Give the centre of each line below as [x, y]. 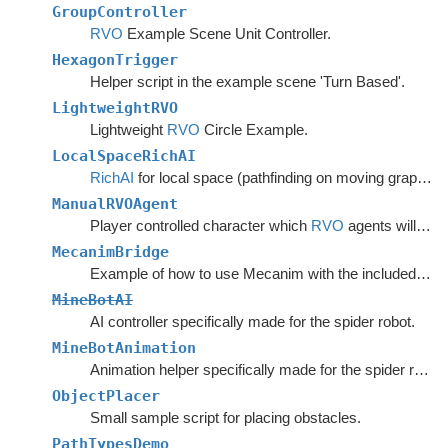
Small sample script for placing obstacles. [225, 417]
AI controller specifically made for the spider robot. [252, 321]
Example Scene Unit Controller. [226, 33]
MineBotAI [92, 300]
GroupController [119, 12]
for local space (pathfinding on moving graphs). [275, 177]
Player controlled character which [200, 225]
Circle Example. [253, 129]
